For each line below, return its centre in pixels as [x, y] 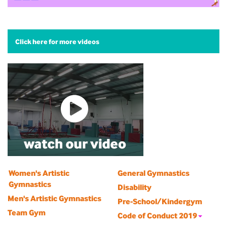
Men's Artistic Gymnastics [54, 199]
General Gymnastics [154, 173]
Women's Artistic [39, 173]
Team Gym [27, 213]
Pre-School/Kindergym [160, 202]
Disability [135, 187]
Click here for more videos [57, 42]
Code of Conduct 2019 [157, 216]
